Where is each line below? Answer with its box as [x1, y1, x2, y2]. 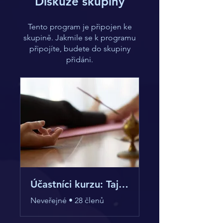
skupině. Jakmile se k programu [23, 33, 136, 43]
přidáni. [66, 55, 93, 65]
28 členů [75, 196, 104, 206]
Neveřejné [30, 196, 67, 206]
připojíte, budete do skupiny [29, 44, 130, 54]
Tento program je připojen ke [27, 22, 132, 32]
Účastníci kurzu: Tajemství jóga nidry [118, 178, 128, 191]
